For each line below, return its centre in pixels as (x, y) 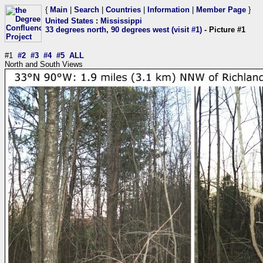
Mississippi (121, 21)
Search (87, 10)
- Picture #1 (224, 30)
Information (168, 10)
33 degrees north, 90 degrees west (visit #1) (124, 30)
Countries (123, 10)
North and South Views (44, 64)
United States (69, 21)
